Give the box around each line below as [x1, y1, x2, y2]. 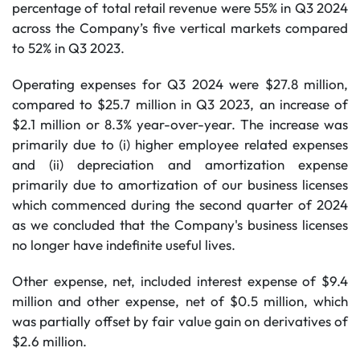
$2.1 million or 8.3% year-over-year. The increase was [12, 116, 348, 133]
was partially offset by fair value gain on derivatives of [12, 313, 348, 329]
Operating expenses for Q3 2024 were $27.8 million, [12, 76, 348, 92]
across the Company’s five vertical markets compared [12, 19, 348, 36]
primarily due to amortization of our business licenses [12, 176, 348, 193]
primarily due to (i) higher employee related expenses [12, 136, 348, 153]
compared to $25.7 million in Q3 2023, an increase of [12, 96, 348, 112]
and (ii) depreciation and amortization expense [12, 156, 348, 173]
